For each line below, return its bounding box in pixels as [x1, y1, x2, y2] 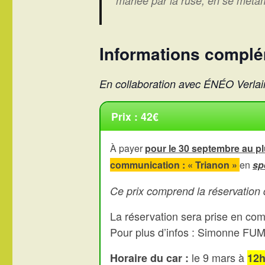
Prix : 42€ [111, 109, 159, 124]
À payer [110, 141, 145, 155]
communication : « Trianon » [110, 157, 240, 172]
